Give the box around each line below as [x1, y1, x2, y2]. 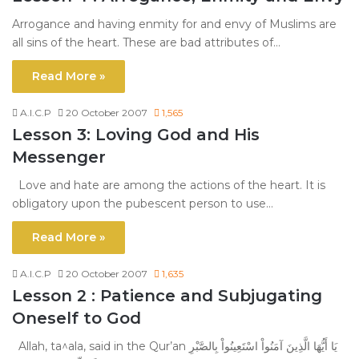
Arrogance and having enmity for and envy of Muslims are [12, 17, 337, 32]
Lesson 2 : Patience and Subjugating [12, 286, 322, 306]
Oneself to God [12, 309, 141, 329]
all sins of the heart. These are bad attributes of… [12, 35, 280, 50]
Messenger [12, 147, 106, 167]
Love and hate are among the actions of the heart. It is [12, 178, 325, 193]
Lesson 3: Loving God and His [12, 125, 260, 145]
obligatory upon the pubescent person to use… [12, 196, 273, 212]
